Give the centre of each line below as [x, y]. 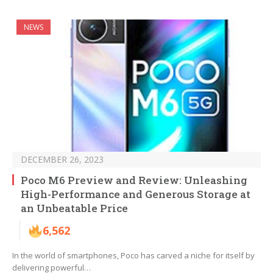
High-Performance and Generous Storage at [136, 194]
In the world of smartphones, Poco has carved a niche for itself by [133, 256]
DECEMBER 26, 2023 [62, 160]
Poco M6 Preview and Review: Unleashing [134, 180]
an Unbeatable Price [74, 208]
